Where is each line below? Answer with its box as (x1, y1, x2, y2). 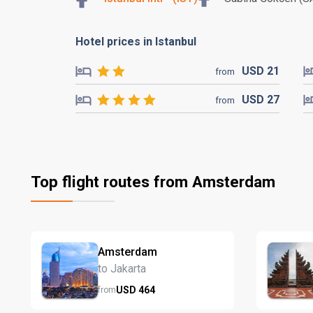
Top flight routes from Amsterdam (31, 173, 275, 191)
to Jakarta (98, 261, 146, 275)
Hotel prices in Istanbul (75, 35, 196, 48)
